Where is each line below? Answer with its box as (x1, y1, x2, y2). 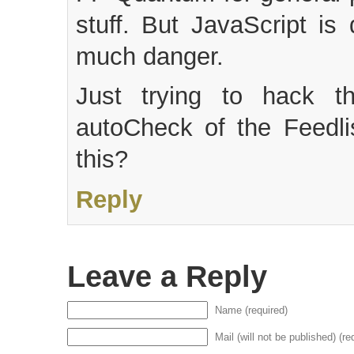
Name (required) (215, 305, 288, 317)
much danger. (76, 43, 224, 71)
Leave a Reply (67, 260, 267, 294)
